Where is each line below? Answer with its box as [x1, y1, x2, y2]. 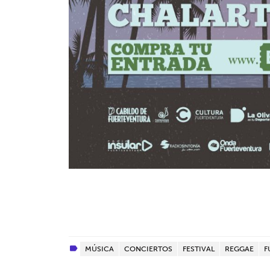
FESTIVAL [183, 242, 215, 255]
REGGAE [225, 242, 254, 255]
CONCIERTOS [124, 242, 172, 255]
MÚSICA [85, 242, 114, 255]
